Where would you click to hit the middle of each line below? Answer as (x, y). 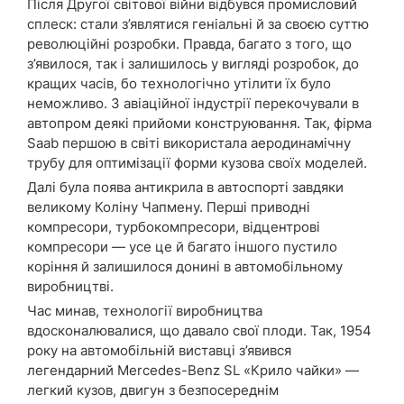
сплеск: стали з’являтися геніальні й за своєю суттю (198, 23)
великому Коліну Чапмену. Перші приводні (169, 207)
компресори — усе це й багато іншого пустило (182, 246)
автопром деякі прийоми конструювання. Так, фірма (199, 123)
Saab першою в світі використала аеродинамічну (189, 142)
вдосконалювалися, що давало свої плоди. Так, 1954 (199, 330)
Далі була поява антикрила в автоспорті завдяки (185, 187)
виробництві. (70, 286)
